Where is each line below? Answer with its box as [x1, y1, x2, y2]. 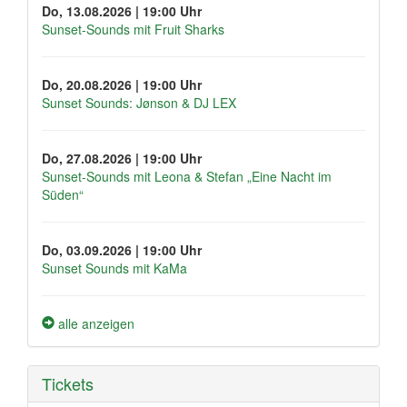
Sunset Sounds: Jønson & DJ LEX [42, 94, 236, 113]
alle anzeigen [55, 314, 134, 333]
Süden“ [42, 185, 84, 204]
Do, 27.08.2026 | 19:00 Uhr [42, 149, 202, 168]
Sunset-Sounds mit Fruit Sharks [42, 20, 224, 39]
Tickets [42, 372, 94, 396]
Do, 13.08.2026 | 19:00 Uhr [42, 2, 202, 21]
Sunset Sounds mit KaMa [42, 259, 187, 278]
